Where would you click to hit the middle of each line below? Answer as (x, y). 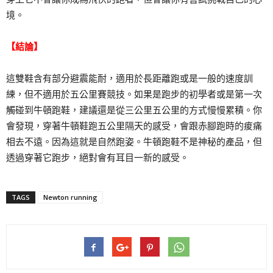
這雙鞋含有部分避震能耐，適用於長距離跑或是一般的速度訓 (129, 78)
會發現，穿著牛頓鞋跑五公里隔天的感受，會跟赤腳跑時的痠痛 (134, 126)
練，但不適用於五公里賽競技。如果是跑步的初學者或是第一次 (134, 94)
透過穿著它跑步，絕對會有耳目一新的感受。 (97, 158)
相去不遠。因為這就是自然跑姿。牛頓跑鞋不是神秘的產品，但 (134, 142)
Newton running (70, 197)
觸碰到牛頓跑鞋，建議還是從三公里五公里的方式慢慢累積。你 (134, 110)
